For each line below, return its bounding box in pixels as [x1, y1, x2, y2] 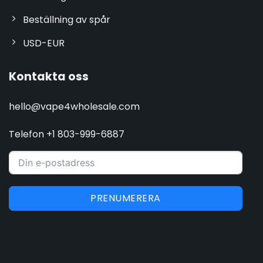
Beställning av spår [22, 12, 110, 26]
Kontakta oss [8, 68, 89, 85]
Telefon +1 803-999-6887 [8, 127, 124, 141]
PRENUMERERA [90, 191, 161, 205]
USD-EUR [22, 36, 65, 50]
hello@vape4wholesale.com [8, 100, 140, 114]
